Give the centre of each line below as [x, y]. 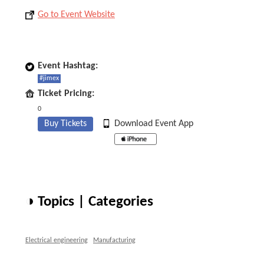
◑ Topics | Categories [89, 202]
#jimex [49, 78]
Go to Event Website [76, 15]
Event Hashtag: [68, 66]
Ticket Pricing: [66, 94]
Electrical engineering [57, 240]
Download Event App [154, 124]
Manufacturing [114, 240]
